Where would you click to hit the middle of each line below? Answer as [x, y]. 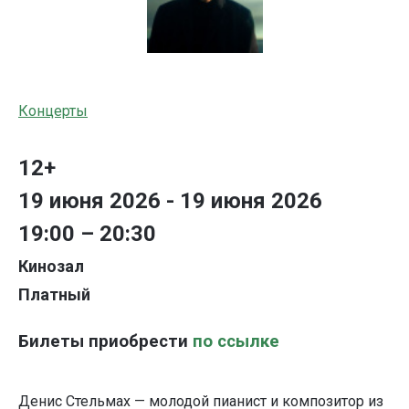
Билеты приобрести [105, 342]
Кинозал [51, 267]
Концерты [53, 111]
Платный [54, 295]
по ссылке [236, 342]
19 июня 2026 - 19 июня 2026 [170, 201]
